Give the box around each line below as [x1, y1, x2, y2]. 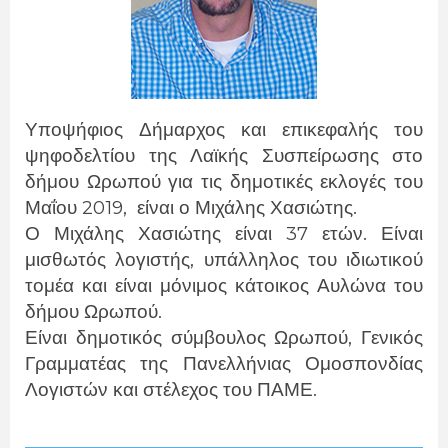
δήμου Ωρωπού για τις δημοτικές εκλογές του [25, 169, 423, 193]
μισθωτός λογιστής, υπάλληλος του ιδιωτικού [25, 247, 423, 271]
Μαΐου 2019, [25, 195, 127, 219]
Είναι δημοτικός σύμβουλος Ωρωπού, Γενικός [25, 325, 423, 349]
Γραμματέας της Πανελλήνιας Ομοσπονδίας [25, 351, 423, 375]
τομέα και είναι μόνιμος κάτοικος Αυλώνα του [25, 273, 423, 297]
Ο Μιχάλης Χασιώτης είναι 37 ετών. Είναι [25, 221, 423, 245]
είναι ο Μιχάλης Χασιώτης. [137, 195, 357, 219]
